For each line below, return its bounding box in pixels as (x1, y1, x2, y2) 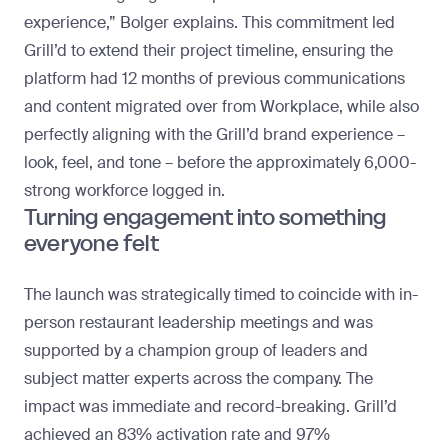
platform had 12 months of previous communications (24, 68, 405, 90)
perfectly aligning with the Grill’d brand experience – (24, 124, 405, 146)
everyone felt (24, 230, 159, 258)
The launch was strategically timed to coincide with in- (24, 284, 418, 306)
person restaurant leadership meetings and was (24, 312, 373, 334)
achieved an (24, 424, 117, 446)
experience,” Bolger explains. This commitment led (24, 12, 395, 34)
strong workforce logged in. (24, 180, 225, 202)
